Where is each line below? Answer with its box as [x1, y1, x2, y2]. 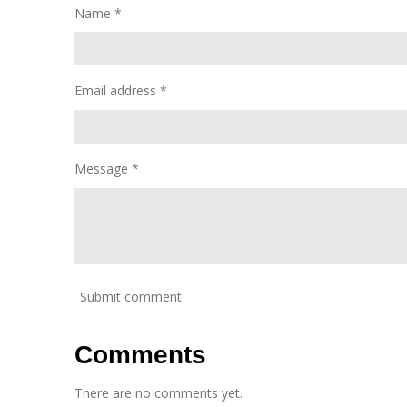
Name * [74, 4, 122, 22]
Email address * [74, 82, 167, 100]
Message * [74, 160, 139, 178]
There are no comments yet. [74, 383, 243, 402]
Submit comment [80, 287, 182, 305]
